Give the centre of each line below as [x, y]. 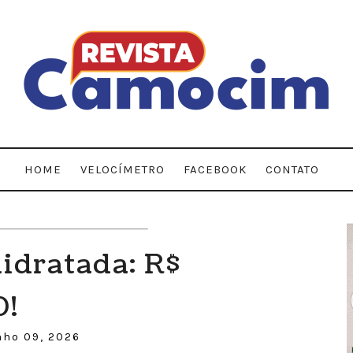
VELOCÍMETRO [123, 169]
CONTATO [292, 169]
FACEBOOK [215, 169]
